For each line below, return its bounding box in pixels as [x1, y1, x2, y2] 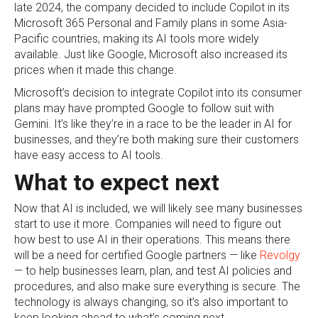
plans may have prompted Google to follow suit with [14, 101, 274, 115]
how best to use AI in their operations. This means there [14, 232, 290, 246]
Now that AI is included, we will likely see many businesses [14, 201, 302, 215]
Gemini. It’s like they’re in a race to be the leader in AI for [14, 116, 292, 131]
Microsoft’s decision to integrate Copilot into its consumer [14, 85, 302, 99]
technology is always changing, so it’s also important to [14, 295, 288, 309]
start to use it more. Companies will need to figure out [14, 216, 281, 231]
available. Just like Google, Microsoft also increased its [14, 47, 287, 61]
